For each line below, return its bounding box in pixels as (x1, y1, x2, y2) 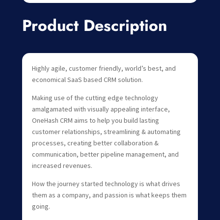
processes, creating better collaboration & (31, 138, 159, 147)
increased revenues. (31, 161, 92, 170)
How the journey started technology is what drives (31, 179, 180, 188)
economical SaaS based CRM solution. (31, 75, 143, 84)
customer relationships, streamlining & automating (31, 127, 181, 136)
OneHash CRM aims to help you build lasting (31, 115, 159, 125)
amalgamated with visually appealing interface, (31, 104, 170, 113)
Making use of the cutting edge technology (31, 93, 158, 102)
